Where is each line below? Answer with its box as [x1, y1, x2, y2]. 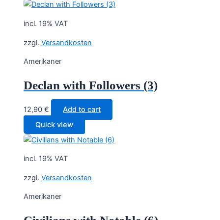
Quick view [35, 120, 73, 129]
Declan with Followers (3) [24, 78, 158, 92]
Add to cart [63, 105, 101, 114]
